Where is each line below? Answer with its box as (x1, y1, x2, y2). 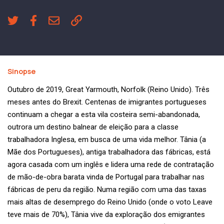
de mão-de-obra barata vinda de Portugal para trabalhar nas (7, 172, 204, 182)
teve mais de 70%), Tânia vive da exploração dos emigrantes (7, 210, 205, 219)
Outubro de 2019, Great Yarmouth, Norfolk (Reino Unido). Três (7, 85, 209, 94)
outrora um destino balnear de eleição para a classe (7, 122, 178, 132)
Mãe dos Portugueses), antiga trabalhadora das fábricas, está (7, 147, 210, 157)
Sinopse (7, 66, 35, 76)
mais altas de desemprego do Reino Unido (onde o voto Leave (7, 197, 212, 207)
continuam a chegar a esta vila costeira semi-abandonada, (7, 110, 200, 119)
